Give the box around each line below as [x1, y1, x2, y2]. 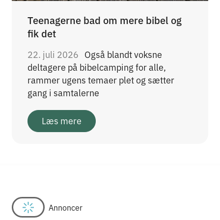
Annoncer [49, 202, 83, 213]
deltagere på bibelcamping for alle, [27, 60, 166, 73]
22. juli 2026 [27, 47, 81, 60]
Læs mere [42, 114, 82, 127]
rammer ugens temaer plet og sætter [27, 73, 174, 86]
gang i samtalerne [27, 85, 101, 99]
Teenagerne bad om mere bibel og [27, 12, 182, 27]
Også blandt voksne [84, 47, 162, 60]
